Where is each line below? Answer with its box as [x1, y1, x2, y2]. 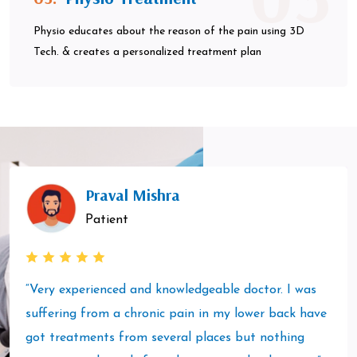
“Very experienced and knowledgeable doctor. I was [25, 284, 316, 297]
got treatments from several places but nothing [25, 331, 304, 345]
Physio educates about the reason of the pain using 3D [33, 25, 304, 38]
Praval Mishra [85, 184, 180, 205]
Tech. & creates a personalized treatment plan [33, 46, 261, 59]
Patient [85, 213, 128, 226]
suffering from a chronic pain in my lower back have [25, 308, 327, 321]
